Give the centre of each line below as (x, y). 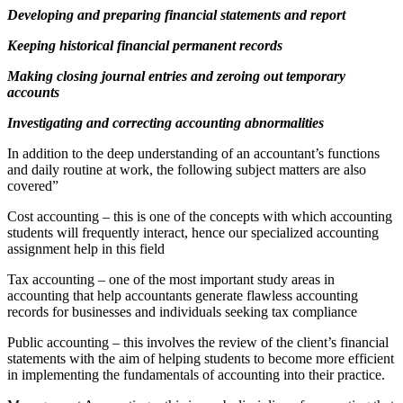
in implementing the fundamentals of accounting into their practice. (196, 374)
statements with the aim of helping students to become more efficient (201, 358)
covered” (33, 185)
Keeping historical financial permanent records (145, 45)
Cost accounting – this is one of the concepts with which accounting (200, 216)
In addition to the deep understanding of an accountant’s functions (193, 153)
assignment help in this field (86, 248)
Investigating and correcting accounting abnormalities (166, 122)
